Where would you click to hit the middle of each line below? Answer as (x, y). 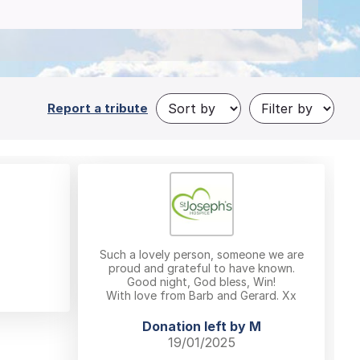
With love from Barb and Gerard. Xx (201, 295)
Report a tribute (98, 108)
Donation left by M (201, 326)
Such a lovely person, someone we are (201, 254)
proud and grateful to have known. (201, 268)
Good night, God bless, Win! (201, 281)
